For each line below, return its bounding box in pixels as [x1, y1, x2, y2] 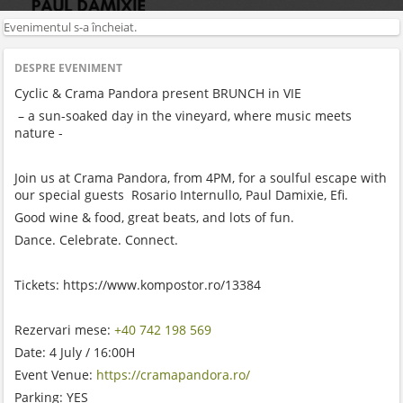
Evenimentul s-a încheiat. [4, 19, 138, 36]
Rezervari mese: [14, 321, 115, 339]
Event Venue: [14, 366, 97, 384]
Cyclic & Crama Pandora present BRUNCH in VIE [14, 85, 302, 103]
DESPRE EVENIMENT [14, 60, 123, 76]
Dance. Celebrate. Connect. [14, 231, 179, 249]
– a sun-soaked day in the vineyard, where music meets [14, 107, 353, 125]
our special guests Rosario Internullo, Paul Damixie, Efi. [14, 186, 353, 204]
